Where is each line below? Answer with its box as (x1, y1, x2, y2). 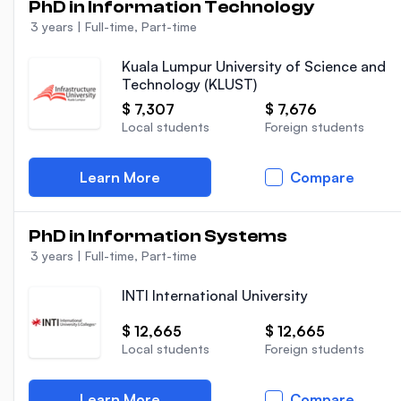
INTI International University (122, 286, 308, 304)
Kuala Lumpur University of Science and (122, 57, 386, 75)
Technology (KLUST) (122, 75, 257, 93)
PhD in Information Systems (29, 226, 287, 246)
